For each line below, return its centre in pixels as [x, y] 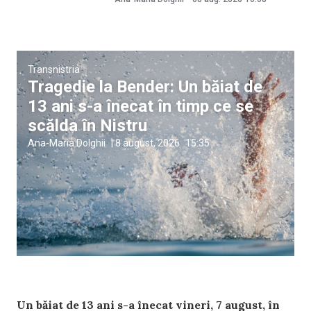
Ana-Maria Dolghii [67, 143]
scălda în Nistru [87, 126]
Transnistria [54, 70]
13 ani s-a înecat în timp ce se [141, 107]
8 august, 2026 [148, 143]
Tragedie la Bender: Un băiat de [145, 87]
